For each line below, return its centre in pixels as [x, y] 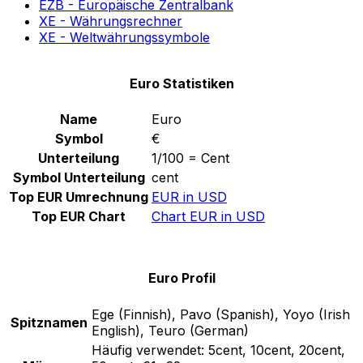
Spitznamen [49, 322]
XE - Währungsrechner [111, 21]
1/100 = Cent [190, 158]
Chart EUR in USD [208, 217]
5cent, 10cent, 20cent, [277, 350]
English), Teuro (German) [170, 330]
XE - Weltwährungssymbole [124, 37]
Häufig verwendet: [148, 350]
